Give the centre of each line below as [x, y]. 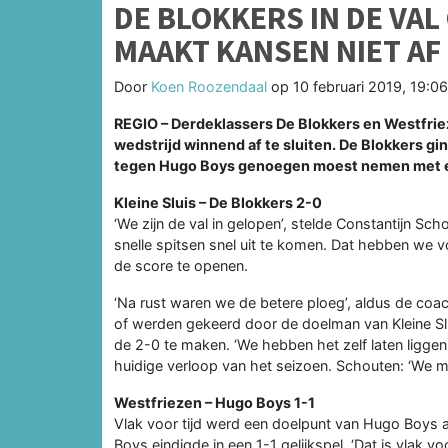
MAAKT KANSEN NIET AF [277, 51]
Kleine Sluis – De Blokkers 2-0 [218, 203]
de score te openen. [181, 266]
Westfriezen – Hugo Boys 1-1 [214, 403]
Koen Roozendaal [209, 87]
